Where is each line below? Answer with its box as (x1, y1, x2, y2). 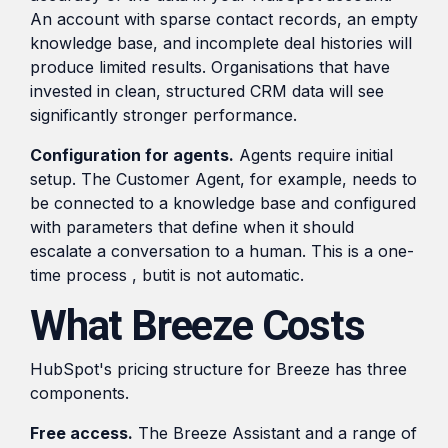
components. (30, 382, 129, 403)
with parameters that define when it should (30, 216, 354, 237)
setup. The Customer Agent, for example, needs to (30, 168, 417, 189)
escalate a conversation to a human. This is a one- (30, 240, 414, 261)
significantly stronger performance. (30, 104, 297, 125)
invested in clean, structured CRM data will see (30, 80, 384, 101)
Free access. (30, 422, 133, 443)
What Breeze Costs (30, 300, 365, 350)
